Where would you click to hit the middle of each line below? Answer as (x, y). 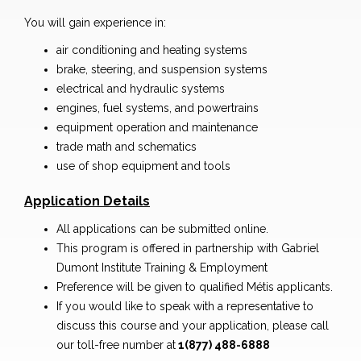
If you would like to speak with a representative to (185, 307)
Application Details (87, 201)
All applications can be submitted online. (162, 229)
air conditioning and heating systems (152, 50)
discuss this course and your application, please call (193, 326)
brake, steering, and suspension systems (162, 70)
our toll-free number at (116, 345)
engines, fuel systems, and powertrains (158, 108)
